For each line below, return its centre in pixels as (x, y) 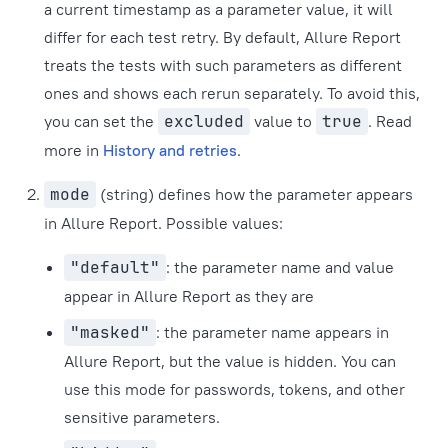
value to (283, 121)
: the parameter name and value (280, 267)
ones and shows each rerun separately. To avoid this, (232, 93)
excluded (204, 122)
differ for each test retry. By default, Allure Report (222, 37)
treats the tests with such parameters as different (223, 65)
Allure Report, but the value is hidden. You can (230, 361)
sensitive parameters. (142, 417)
